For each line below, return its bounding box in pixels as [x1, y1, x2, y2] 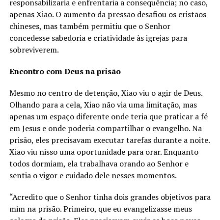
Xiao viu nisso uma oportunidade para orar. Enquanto [9, 146, 198, 158]
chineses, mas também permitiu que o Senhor [9, 21, 170, 32]
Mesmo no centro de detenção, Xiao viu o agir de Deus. [9, 87, 202, 99]
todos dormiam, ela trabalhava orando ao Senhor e [9, 158, 189, 169]
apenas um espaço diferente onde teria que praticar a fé [9, 111, 208, 122]
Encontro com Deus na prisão [9, 66, 121, 77]
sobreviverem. [9, 44, 59, 55]
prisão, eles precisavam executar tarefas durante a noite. [9, 135, 210, 146]
